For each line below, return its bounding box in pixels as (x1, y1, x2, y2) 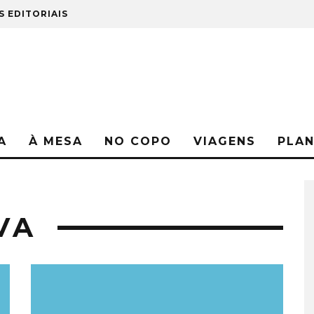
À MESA (29, 135, 83, 148)
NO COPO (104, 135, 172, 148)
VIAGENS (193, 135, 256, 148)
